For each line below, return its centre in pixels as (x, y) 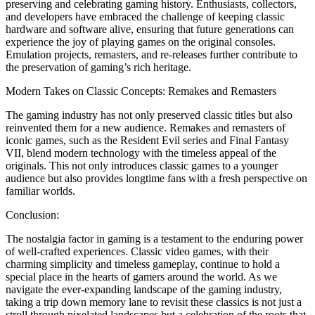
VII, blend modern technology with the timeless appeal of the (141, 153)
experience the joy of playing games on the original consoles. (141, 41)
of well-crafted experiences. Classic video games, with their (137, 251)
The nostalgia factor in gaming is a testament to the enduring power (154, 238)
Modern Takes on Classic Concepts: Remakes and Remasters (141, 91)
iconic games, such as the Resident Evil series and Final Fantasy (147, 140)
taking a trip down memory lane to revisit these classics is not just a (154, 302)
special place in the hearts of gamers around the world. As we (141, 276)
